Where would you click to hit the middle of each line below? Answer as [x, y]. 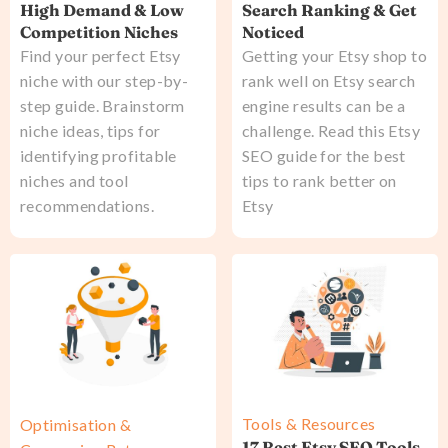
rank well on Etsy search [329, 81]
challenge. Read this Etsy [331, 131]
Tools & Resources [309, 424]
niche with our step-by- [104, 81]
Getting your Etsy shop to [335, 56]
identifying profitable [98, 156]
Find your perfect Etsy [100, 56]
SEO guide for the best [324, 156]
